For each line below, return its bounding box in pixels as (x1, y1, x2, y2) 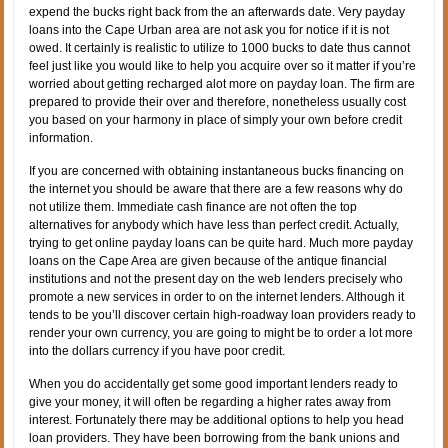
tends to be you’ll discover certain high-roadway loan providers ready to (29, 307, 417, 322)
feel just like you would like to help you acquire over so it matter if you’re (29, 58, 417, 73)
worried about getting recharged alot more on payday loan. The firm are (29, 76, 416, 91)
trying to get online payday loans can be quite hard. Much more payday (29, 235, 414, 250)
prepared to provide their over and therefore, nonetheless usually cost (29, 94, 407, 109)
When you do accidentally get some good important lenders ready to (29, 376, 399, 391)
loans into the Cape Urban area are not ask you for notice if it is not (29, 22, 390, 37)
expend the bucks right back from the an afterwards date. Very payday (29, 4, 406, 19)
